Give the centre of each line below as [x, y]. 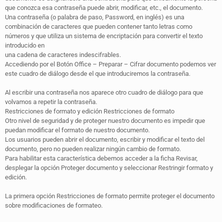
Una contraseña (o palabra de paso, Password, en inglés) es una [95, 17]
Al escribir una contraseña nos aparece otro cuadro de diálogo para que [104, 92]
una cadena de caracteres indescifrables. [63, 55]
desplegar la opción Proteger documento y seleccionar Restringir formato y [109, 167]
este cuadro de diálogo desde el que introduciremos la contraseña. [98, 73]
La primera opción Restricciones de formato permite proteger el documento [110, 196]
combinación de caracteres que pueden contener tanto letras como [99, 26]
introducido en [25, 45]
